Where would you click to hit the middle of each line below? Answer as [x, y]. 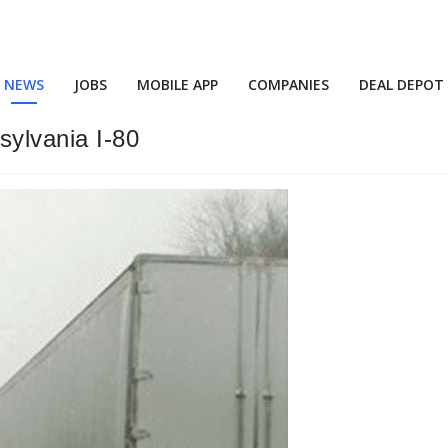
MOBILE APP [177, 84]
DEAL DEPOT [401, 84]
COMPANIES [288, 84]
